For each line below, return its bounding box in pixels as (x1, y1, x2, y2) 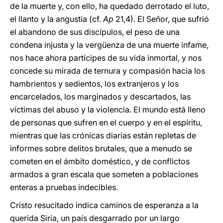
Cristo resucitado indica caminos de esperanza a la (10, 200, 199, 210)
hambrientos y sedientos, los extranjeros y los (10, 79, 179, 89)
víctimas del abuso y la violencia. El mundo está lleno (10, 105, 206, 114)
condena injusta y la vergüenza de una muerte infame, (10, 40, 209, 50)
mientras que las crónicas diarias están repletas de (10, 130, 196, 140)
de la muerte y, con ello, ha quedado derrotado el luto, (10, 1, 209, 11)
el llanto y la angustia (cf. (10, 14, 103, 24)
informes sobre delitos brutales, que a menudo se (10, 143, 192, 153)
